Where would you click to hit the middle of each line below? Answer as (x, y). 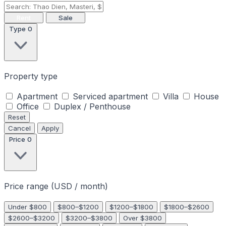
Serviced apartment (110, 96)
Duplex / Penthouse (92, 106)
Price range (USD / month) (56, 186)
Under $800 (27, 207)
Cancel (19, 128)
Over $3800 (143, 218)
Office (28, 106)
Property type (31, 76)
